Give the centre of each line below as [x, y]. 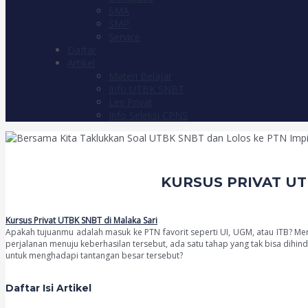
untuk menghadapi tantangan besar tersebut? [94, 255]
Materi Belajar [140, 76]
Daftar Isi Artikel [48, 288]
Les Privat [131, 102]
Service [124, 37]
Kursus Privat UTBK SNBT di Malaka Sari [81, 220]
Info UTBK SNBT [146, 89]
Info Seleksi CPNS [148, 115]
